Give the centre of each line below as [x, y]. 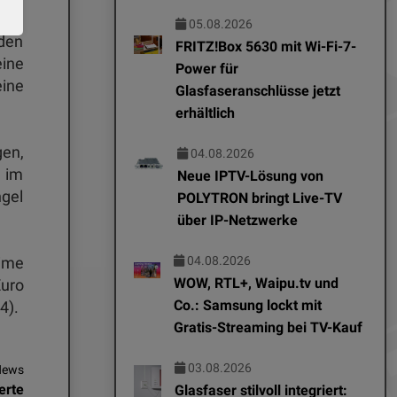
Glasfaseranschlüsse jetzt [257, 90]
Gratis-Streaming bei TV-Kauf [268, 327]
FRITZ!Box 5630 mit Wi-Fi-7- [265, 46]
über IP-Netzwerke [238, 220]
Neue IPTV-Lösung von [251, 175]
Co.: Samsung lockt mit [247, 305]
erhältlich [205, 113]
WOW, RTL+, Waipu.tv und [256, 283]
